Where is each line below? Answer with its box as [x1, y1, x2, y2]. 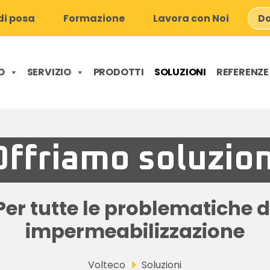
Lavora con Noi [153, 11, 229, 25]
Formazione [63, 11, 125, 25]
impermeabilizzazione [25, 218, 245, 245]
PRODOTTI [93, 65, 144, 79]
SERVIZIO [27, 65, 71, 79]
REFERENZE [216, 65, 269, 79]
